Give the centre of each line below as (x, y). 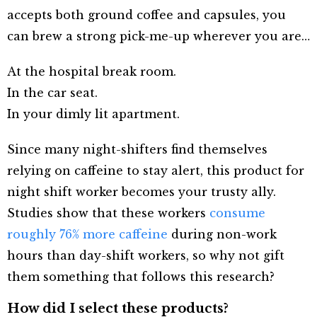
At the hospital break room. (92, 71)
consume (237, 213)
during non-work (222, 234)
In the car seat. (52, 92)
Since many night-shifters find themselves (137, 149)
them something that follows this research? (141, 276)
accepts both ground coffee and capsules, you (146, 15)
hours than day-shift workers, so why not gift (146, 255)
